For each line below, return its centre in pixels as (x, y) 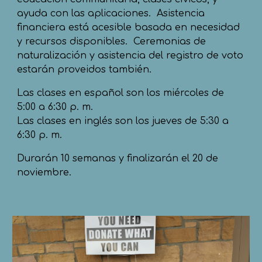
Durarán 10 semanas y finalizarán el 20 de (118, 158)
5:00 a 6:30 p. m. (55, 107)
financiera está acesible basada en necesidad (129, 27)
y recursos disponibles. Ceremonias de (112, 41)
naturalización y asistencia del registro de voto (130, 55)
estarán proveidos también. (86, 69)
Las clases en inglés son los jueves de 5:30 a (123, 121)
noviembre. (44, 172)
